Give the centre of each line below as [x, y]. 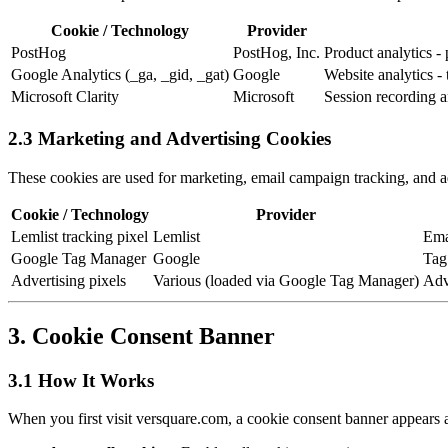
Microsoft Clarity [65, 97]
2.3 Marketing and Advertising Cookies [169, 139]
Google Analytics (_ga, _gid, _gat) [120, 75]
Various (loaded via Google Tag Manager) [286, 280]
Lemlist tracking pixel [79, 236]
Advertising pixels [68, 280]
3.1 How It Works [81, 380]
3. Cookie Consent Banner [141, 335]
